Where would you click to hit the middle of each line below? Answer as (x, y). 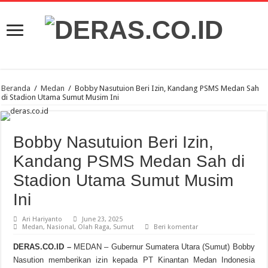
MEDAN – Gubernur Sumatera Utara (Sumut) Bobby (163, 247)
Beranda (16, 89)
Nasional (61, 227)
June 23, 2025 (103, 220)
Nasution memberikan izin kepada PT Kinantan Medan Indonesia (134, 260)
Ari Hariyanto (42, 220)
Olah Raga (94, 227)
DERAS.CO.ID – (42, 247)
